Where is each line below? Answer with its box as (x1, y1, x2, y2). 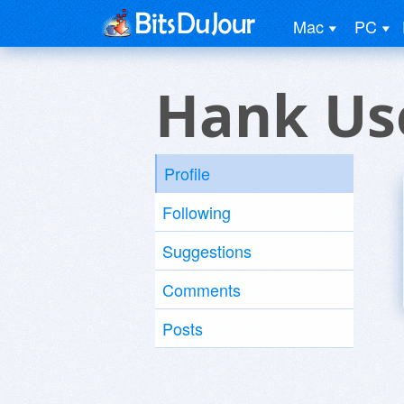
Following (162, 200, 231, 224)
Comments (162, 278, 241, 301)
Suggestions (162, 239, 252, 262)
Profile (164, 161, 210, 185)
